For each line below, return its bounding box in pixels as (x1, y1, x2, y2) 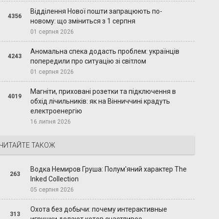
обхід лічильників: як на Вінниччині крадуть (30, 97, 171, 106)
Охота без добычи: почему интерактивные (30, 205, 168, 214)
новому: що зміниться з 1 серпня (30, 17, 136, 25)
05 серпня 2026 (30, 186, 74, 194)
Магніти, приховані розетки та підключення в (30, 88, 176, 96)
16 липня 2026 (30, 118, 71, 126)
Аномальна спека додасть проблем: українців (30, 47, 180, 56)
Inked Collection (30, 175, 79, 183)
